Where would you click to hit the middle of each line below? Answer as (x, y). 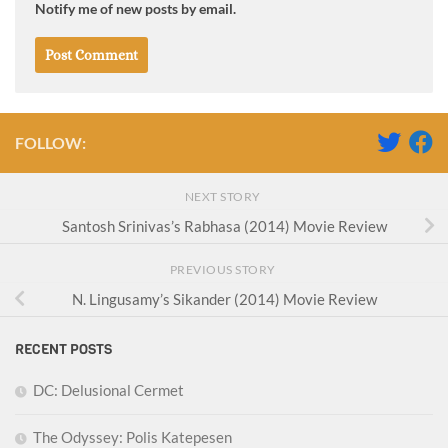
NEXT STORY (224, 196)
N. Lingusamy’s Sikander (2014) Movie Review (224, 299)
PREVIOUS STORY (224, 269)
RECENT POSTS (63, 350)
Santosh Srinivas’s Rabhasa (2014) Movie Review (224, 226)
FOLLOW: (50, 142)
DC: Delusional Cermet (108, 390)
